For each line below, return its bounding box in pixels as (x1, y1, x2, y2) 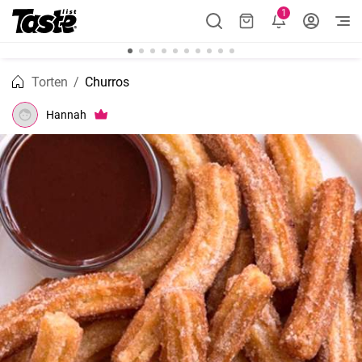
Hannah (46, 107, 86, 121)
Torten (32, 74, 68, 90)
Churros (85, 74, 129, 90)
